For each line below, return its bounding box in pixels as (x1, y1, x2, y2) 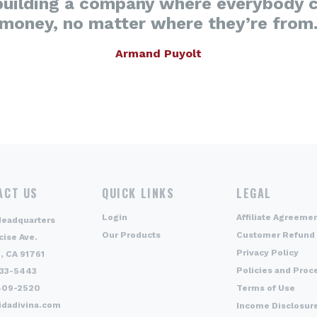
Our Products (102, 230, 161, 240)
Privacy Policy (236, 248, 299, 258)
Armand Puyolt (115, 47, 202, 60)
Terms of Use (236, 283, 295, 293)
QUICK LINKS (102, 185, 175, 202)
